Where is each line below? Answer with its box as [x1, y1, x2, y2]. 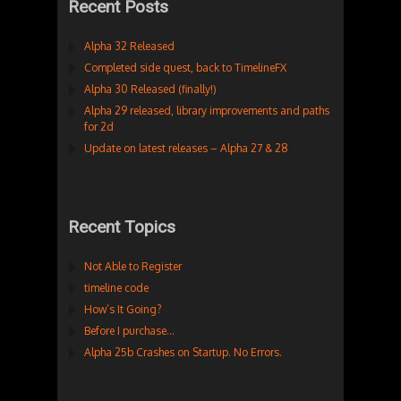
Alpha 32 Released [84, 39, 175, 54]
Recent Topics [68, 217, 175, 238]
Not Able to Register [84, 260, 182, 274]
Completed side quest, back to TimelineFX [84, 61, 286, 75]
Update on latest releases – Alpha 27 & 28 [84, 141, 288, 156]
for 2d [84, 120, 114, 134]
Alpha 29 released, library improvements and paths [84, 104, 329, 118]
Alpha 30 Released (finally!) [84, 82, 217, 97]
